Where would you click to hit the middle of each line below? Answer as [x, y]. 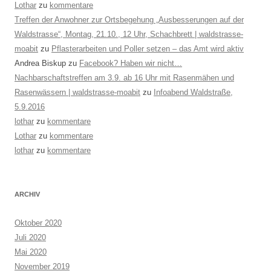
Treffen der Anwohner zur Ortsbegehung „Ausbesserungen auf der [129, 20]
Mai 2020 [31, 252]
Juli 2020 [30, 237]
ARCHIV [27, 194]
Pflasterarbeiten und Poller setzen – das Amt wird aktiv [148, 49]
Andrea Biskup [40, 63]
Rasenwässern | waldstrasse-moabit [77, 92]
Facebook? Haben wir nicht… [131, 63]
